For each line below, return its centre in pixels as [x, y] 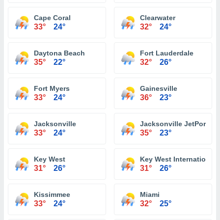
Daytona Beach [59, 53]
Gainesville [159, 88]
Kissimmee [52, 194]
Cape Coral [52, 18]
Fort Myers [52, 88]
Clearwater [158, 18]
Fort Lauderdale [167, 53]
